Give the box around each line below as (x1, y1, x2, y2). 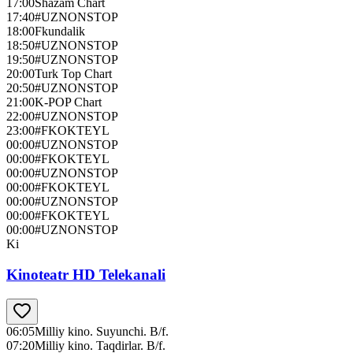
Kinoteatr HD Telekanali (6, 266, 165, 283)
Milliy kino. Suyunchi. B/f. (35, 324, 169, 338)
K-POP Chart (35, 95, 102, 110)
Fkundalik (35, 24, 85, 39)
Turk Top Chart (35, 67, 112, 81)
